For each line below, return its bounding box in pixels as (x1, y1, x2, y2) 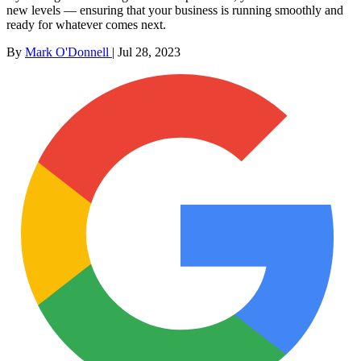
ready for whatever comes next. (6, 17, 166, 31)
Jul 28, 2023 (118, 44, 180, 59)
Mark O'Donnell (25, 44, 112, 59)
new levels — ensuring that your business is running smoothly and (6, 2, 343, 17)
